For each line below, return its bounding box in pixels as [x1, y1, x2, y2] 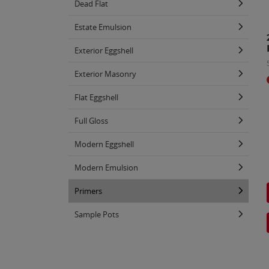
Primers [74, 185, 102, 196]
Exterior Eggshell [74, 44, 133, 56]
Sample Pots [74, 208, 119, 220]
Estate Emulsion [74, 21, 131, 32]
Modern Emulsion [74, 162, 138, 173]
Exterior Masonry [74, 68, 136, 79]
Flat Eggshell [74, 91, 118, 103]
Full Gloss [74, 115, 108, 126]
